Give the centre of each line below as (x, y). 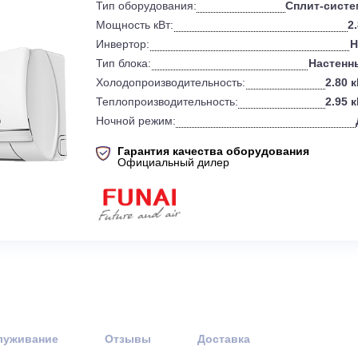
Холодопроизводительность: (228, 130)
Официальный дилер (231, 219)
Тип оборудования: (201, 45)
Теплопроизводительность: (224, 152)
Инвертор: (175, 88)
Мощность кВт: (188, 66)
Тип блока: (176, 109)
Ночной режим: (189, 173)
